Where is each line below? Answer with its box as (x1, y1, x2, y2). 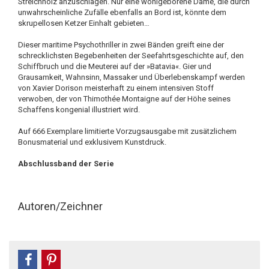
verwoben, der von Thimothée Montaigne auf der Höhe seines (18, 94, 231, 103)
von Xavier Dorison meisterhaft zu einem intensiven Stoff (18, 83, 214, 92)
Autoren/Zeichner (18, 200, 103, 213)
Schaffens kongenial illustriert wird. (18, 105, 140, 114)
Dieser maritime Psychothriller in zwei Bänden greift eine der (18, 40, 224, 49)
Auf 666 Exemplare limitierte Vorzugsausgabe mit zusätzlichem (18, 127, 237, 136)
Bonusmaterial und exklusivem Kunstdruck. (18, 138, 166, 147)
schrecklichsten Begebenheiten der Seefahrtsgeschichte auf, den (18, 51, 244, 60)
